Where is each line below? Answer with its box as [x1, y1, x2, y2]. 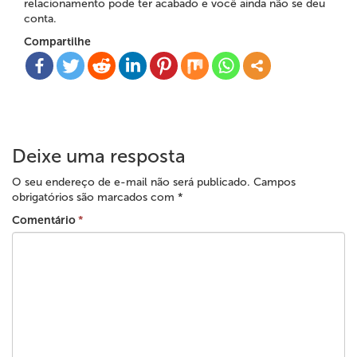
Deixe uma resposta [12, 144, 186, 167]
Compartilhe [24, 35, 91, 49]
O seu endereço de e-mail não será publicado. [12, 175, 250, 189]
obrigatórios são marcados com [12, 190, 178, 204]
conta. [24, 12, 57, 25]
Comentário [12, 214, 78, 227]
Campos [250, 175, 296, 189]
